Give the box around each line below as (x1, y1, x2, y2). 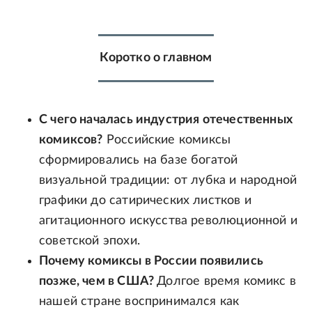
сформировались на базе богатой (39, 154, 238, 167)
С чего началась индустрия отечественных (39, 114, 293, 127)
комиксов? (39, 134, 103, 147)
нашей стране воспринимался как (39, 295, 240, 309)
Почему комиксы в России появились (39, 255, 263, 268)
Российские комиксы (102, 134, 231, 147)
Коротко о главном (100, 52, 212, 65)
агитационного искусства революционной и (39, 214, 298, 228)
